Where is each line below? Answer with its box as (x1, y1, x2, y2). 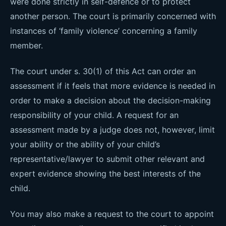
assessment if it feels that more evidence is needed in (10, 81, 215, 91)
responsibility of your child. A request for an (10, 110, 179, 120)
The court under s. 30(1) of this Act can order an (10, 66, 196, 76)
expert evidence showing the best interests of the (10, 168, 201, 179)
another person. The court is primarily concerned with (10, 11, 216, 21)
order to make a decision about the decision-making (10, 95, 211, 105)
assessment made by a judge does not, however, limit (10, 125, 215, 135)
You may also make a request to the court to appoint (10, 209, 214, 219)
